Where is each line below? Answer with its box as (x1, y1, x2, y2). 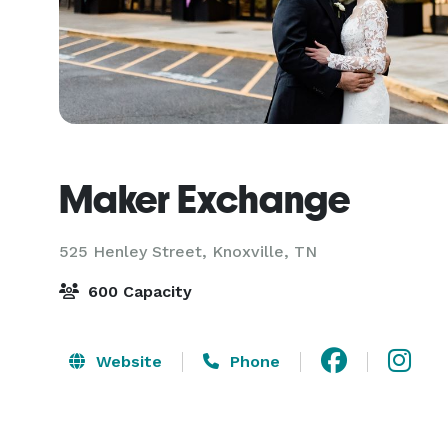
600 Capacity (83, 282, 192, 301)
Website (91, 351, 162, 371)
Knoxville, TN (212, 242, 317, 261)
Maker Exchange (59, 176, 350, 222)
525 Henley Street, (59, 242, 212, 261)
